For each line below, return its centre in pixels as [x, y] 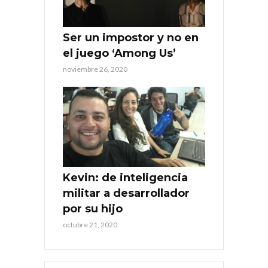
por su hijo [93, 208]
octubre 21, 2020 [90, 224]
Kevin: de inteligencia [125, 177]
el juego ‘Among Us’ [119, 53]
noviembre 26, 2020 [95, 69]
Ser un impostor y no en [131, 37]
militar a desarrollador [126, 193]
